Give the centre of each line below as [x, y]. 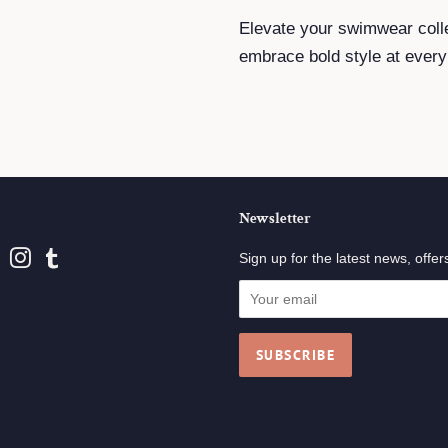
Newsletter [275, 219]
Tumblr [84, 258]
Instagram [62, 258]
